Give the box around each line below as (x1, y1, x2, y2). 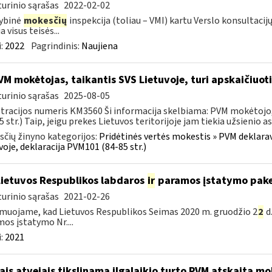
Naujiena (81, 39, 118, 53)
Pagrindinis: (30, 39, 81, 53)
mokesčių (23, 14, 67, 27)
